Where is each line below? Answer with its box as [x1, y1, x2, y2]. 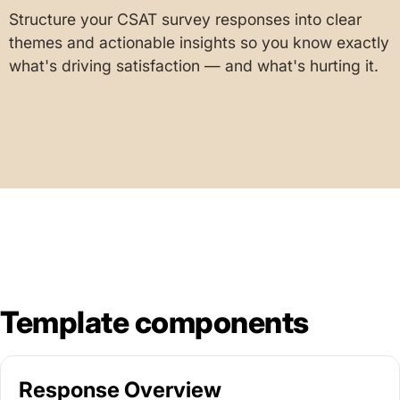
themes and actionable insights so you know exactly [9, 33, 389, 52]
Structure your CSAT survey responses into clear [9, 10, 362, 29]
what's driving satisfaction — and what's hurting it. [9, 56, 379, 75]
